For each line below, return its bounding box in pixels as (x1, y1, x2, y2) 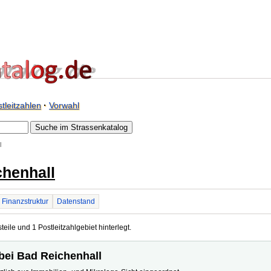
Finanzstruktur (2, 197, 48, 206)
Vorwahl (49, 100, 79, 110)
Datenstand (57, 197, 95, 206)
